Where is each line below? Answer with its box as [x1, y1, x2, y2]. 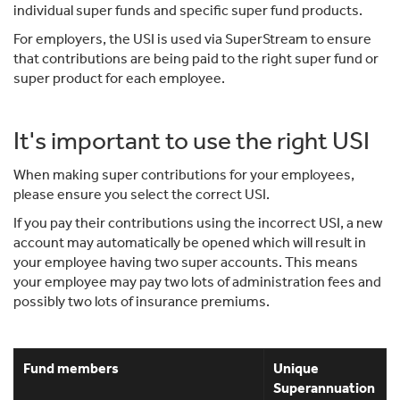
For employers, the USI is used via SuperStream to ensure [13, 29, 371, 47]
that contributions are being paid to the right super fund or [13, 49, 379, 67]
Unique [273, 359, 319, 377]
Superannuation [273, 379, 375, 396]
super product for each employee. [13, 69, 225, 87]
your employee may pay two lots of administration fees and [13, 272, 381, 290]
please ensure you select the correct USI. [13, 185, 270, 203]
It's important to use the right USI [13, 125, 370, 155]
